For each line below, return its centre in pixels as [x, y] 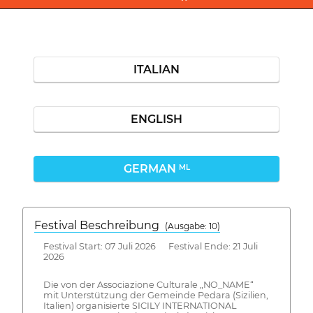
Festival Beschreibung [100, 225]
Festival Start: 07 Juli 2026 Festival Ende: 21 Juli [150, 246]
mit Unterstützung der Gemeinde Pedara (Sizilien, [155, 296]
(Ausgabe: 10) [192, 226]
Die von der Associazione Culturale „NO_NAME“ [148, 285]
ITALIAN [156, 69]
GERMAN [151, 168]
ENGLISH [156, 119]
